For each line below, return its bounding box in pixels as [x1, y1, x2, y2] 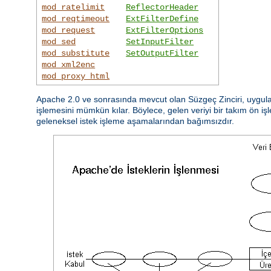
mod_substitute [42, 48, 110, 58]
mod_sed [42, 36, 76, 47]
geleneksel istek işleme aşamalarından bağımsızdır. [36, 116, 234, 126]
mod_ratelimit [42, 2, 105, 12]
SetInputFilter [126, 36, 194, 47]
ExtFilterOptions [126, 25, 204, 35]
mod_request [42, 25, 96, 35]
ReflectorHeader [126, 2, 199, 12]
